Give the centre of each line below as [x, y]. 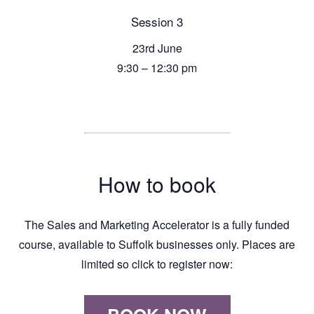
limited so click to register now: [157, 264]
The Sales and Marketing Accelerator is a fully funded [157, 224]
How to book [157, 184]
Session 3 [157, 21]
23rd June [157, 48]
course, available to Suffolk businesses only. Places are [157, 244]
